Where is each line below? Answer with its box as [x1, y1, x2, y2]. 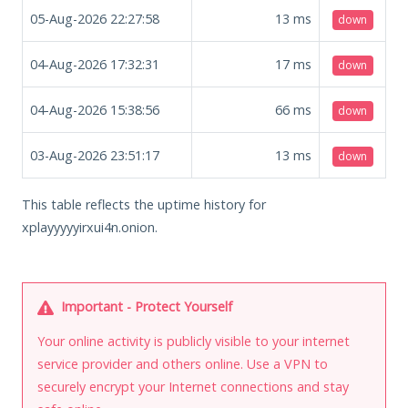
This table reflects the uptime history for [22, 195, 266, 213]
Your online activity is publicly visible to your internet [37, 331, 350, 350]
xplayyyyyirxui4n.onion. [22, 218, 158, 236]
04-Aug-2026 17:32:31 [30, 55, 159, 73]
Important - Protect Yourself [57, 297, 232, 315]
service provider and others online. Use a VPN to [37, 354, 328, 372]
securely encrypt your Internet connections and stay [37, 377, 349, 395]
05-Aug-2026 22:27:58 [30, 9, 159, 27]
